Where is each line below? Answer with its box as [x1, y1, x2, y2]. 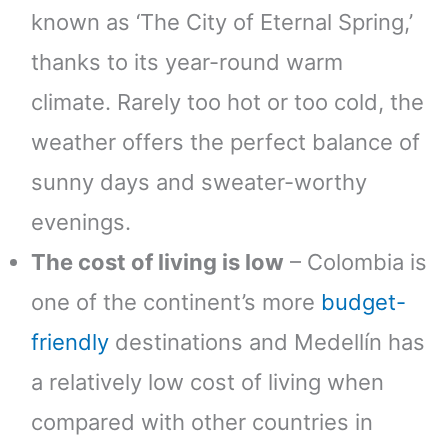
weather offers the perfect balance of [31, 128, 420, 155]
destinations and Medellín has [109, 328, 425, 355]
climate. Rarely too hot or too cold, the [31, 88, 424, 115]
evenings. [31, 208, 131, 235]
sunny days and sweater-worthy [31, 168, 367, 195]
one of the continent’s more [31, 288, 321, 315]
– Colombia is [284, 248, 427, 275]
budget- [321, 288, 406, 315]
